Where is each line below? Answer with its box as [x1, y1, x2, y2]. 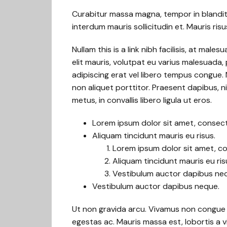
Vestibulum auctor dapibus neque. [92, 181, 219, 192]
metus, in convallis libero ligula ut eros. [72, 95, 212, 105]
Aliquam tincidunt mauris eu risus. [92, 130, 215, 141]
